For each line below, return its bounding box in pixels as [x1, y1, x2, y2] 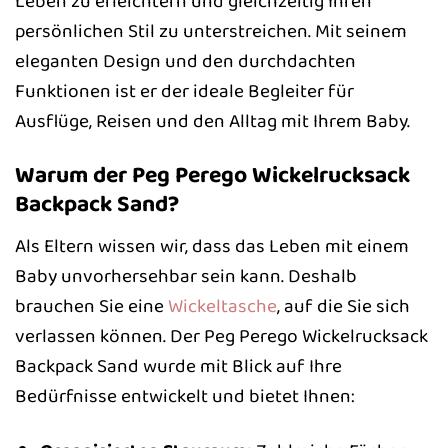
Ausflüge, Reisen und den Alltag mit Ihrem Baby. [15, 106, 410, 137]
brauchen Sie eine [15, 290, 168, 321]
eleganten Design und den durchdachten [15, 46, 356, 77]
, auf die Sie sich [277, 290, 410, 321]
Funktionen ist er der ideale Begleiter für [15, 76, 354, 107]
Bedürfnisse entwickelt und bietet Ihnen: [15, 380, 355, 411]
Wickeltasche [168, 290, 277, 321]
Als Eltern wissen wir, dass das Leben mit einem [15, 230, 409, 261]
